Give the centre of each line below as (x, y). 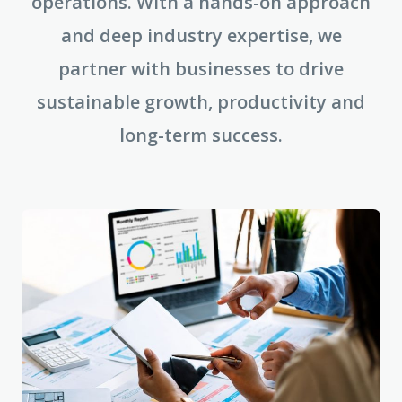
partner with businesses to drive (201, 69)
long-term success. (201, 135)
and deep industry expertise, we (201, 35)
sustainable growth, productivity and (201, 102)
